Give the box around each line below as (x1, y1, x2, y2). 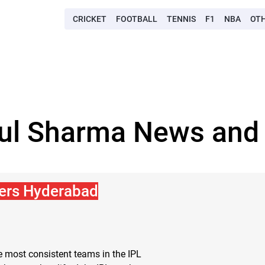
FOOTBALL (116, 14, 157, 24)
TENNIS (167, 14, 196, 24)
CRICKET (73, 14, 106, 24)
